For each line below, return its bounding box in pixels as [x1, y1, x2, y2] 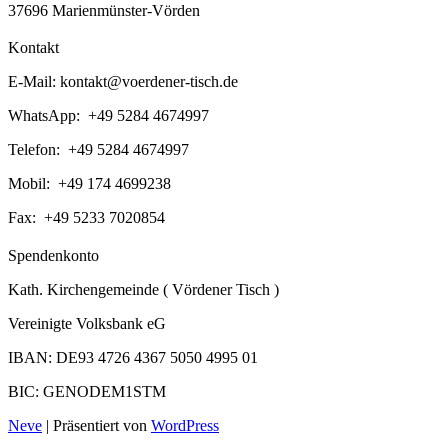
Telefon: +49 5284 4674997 [8, 141, 189, 159]
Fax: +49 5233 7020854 [8, 209, 165, 227]
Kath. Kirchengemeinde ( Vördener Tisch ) [8, 281, 279, 299]
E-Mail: [8, 73, 60, 91]
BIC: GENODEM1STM [8, 383, 166, 401]
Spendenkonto [8, 247, 99, 265]
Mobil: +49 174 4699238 [8, 175, 171, 193]
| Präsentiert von [42, 417, 151, 435]
